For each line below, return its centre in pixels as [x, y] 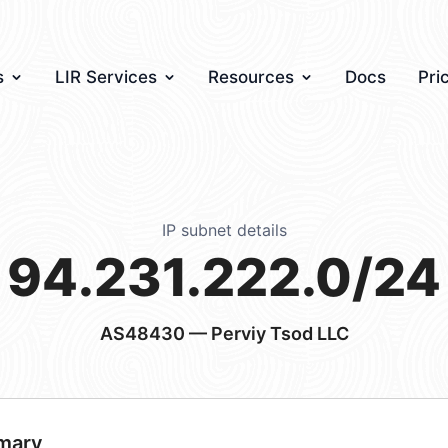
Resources [251, 77]
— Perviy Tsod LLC [266, 333]
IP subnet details [224, 230]
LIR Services [106, 77]
